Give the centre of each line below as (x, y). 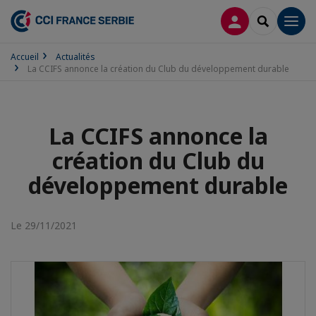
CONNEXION (265, 20)
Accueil (25, 57)
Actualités (75, 57)
